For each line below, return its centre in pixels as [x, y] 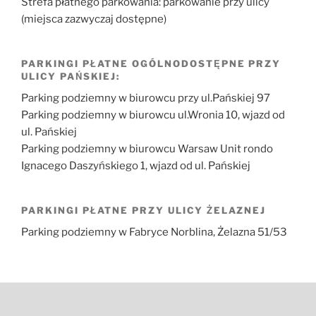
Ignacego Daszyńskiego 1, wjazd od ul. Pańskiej [136, 165]
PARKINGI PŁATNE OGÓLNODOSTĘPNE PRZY [151, 64]
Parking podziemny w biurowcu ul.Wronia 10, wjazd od [153, 115]
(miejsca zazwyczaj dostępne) [94, 19]
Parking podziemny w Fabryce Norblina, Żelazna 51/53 [154, 232]
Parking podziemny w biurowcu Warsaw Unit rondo [147, 148]
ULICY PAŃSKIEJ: [71, 77]
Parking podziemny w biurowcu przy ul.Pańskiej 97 [146, 98]
